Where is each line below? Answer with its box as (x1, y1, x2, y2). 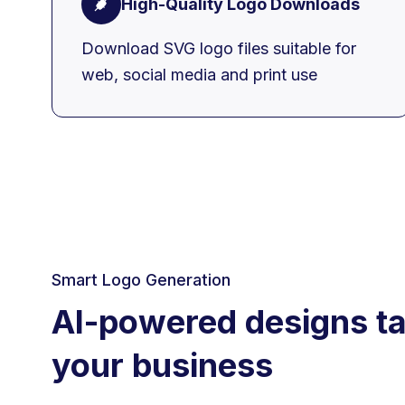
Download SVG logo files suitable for (81, 38, 356, 58)
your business (52, 345, 273, 386)
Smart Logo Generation (52, 270, 231, 290)
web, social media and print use (81, 64, 317, 84)
